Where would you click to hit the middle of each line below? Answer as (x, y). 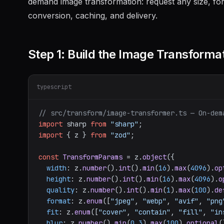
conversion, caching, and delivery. (93, 15)
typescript (54, 87)
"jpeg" (122, 201)
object (154, 157)
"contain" (152, 212)
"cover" (112, 212)
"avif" (186, 201)
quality (60, 190)
